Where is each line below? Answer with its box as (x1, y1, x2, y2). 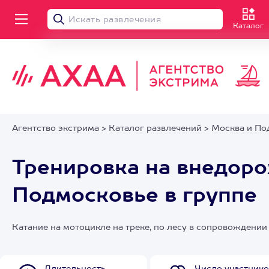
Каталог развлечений (109, 124, 202, 133)
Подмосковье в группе (12, 186, 257, 207)
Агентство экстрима (12, 124, 99, 133)
